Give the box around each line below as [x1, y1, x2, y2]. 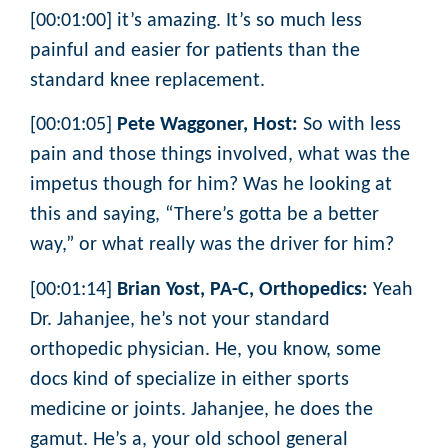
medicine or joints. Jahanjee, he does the [30, 399, 373, 420]
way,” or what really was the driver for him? [30, 235, 394, 256]
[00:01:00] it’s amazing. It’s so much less [30, 11, 362, 32]
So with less [298, 115, 401, 136]
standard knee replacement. [30, 71, 270, 92]
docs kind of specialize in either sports [30, 369, 349, 390]
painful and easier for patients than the [30, 41, 360, 62]
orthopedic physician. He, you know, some [30, 339, 381, 360]
